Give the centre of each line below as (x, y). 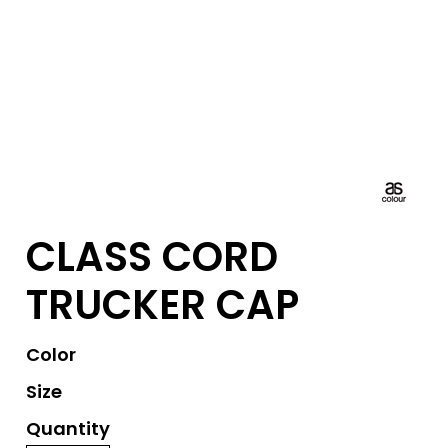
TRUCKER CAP (162, 305)
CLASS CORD (152, 257)
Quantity (68, 428)
